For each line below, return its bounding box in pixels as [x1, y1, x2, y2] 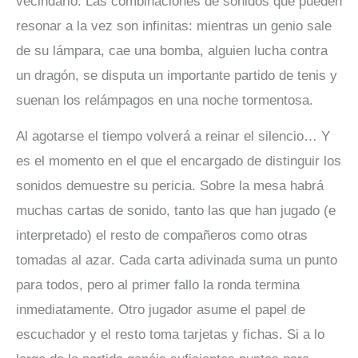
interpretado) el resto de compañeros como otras [16, 228, 308, 244]
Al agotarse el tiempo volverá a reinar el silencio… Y [16, 129, 330, 145]
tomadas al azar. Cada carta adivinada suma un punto [16, 253, 337, 268]
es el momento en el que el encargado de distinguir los [16, 153, 341, 169]
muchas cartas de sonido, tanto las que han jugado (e [16, 203, 336, 219]
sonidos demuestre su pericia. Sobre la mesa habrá [16, 178, 324, 194]
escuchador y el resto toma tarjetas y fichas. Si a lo [16, 327, 324, 343]
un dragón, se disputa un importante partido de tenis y [16, 67, 337, 83]
